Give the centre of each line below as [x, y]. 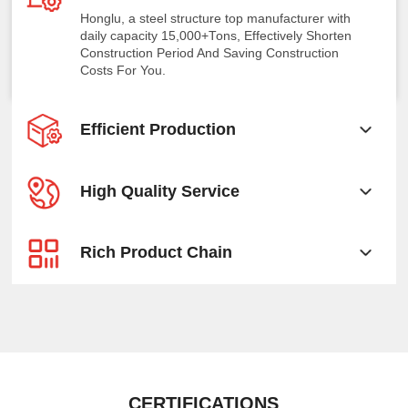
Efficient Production [158, 130]
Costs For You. [123, 71]
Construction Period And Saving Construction [210, 54]
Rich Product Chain [157, 253]
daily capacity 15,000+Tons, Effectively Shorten [216, 36]
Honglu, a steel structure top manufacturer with [216, 19]
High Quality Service [160, 191]
